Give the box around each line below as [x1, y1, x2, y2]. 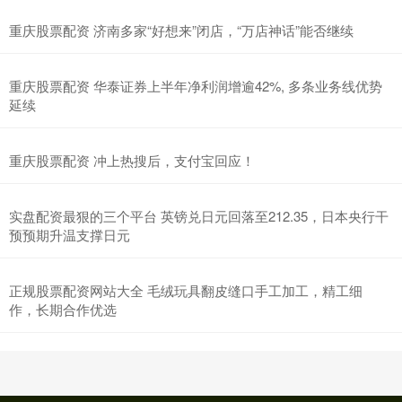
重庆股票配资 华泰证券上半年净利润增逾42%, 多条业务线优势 [9, 76, 382, 96]
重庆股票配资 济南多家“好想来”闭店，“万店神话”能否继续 [9, 21, 354, 40]
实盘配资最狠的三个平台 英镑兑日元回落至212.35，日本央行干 [9, 206, 389, 226]
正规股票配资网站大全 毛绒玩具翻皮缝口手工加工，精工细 [9, 281, 363, 301]
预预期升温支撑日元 [9, 225, 130, 245]
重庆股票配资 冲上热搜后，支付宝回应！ [9, 151, 255, 170]
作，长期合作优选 [9, 300, 117, 319]
